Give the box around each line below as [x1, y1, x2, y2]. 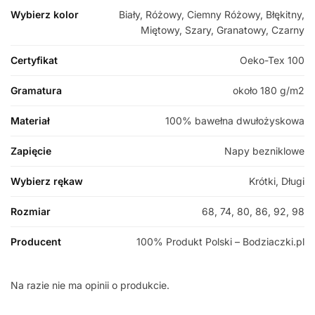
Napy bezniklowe [224, 144, 304, 157]
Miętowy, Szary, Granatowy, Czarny [141, 23, 304, 36]
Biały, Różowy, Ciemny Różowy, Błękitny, [119, 8, 304, 20]
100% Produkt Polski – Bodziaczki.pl [136, 235, 304, 247]
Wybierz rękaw [11, 174, 83, 187]
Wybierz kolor [11, 8, 79, 20]
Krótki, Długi [249, 174, 304, 187]
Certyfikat [11, 53, 58, 66]
